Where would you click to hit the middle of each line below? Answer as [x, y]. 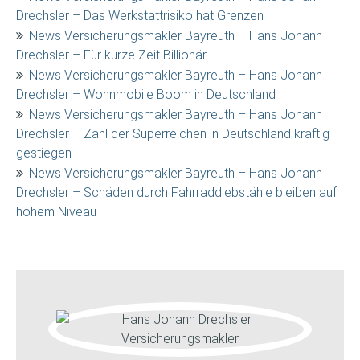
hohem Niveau [56, 212]
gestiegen [44, 153]
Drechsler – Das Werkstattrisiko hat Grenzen [140, 16]
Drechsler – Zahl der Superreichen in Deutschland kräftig [173, 134]
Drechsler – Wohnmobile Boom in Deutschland [146, 94]
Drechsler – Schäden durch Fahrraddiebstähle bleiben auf [176, 192]
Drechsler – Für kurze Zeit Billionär [111, 55]
